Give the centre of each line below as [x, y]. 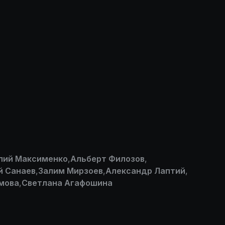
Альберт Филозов [107, 159]
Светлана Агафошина [67, 183]
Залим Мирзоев [71, 171]
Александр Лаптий [145, 171]
